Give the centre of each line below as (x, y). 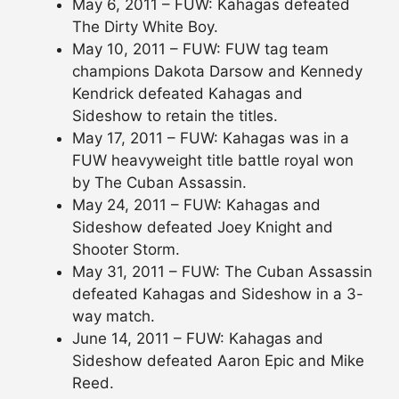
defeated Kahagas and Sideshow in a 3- (218, 294)
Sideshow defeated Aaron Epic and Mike (218, 361)
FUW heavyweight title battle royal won (213, 161)
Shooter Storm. (126, 250)
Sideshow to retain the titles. (175, 116)
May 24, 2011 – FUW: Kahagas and (196, 205)
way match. (114, 317)
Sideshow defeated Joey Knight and (203, 228)
